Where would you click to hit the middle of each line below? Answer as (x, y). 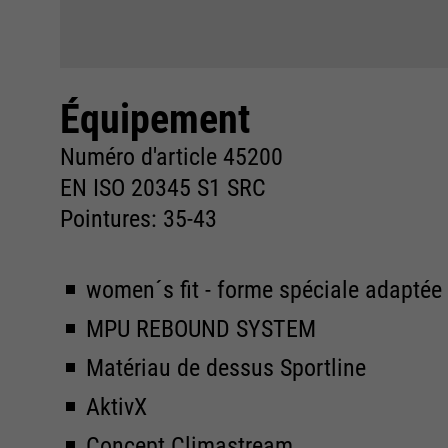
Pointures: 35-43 (138, 219)
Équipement (155, 119)
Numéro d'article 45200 (171, 157)
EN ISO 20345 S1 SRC (163, 188)
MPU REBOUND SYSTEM (201, 329)
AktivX (116, 407)
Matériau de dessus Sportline (226, 368)
